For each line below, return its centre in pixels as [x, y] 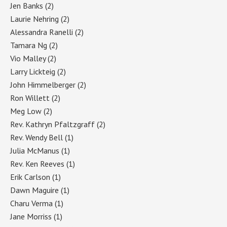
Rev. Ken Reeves [37, 163]
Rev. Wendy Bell [36, 137]
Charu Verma [31, 203]
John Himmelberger [43, 84]
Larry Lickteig [33, 71]
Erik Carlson [30, 177]
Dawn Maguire [34, 190]
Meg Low [26, 111]
